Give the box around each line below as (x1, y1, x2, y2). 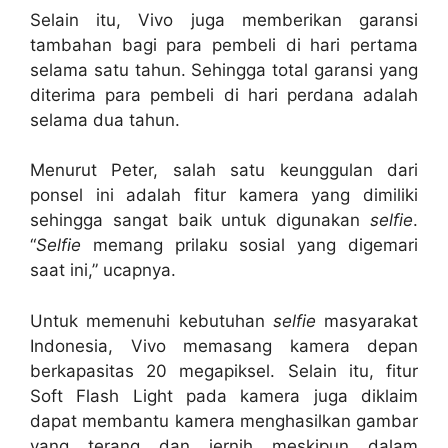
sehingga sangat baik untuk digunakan (30, 210, 370, 231)
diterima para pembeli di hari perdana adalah (30, 84, 418, 105)
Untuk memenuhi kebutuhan (30, 310, 273, 331)
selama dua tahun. (30, 109, 180, 130)
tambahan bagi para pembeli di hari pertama (30, 34, 418, 55)
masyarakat (315, 310, 418, 331)
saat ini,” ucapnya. (30, 260, 176, 281)
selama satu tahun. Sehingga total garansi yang (30, 59, 418, 80)
